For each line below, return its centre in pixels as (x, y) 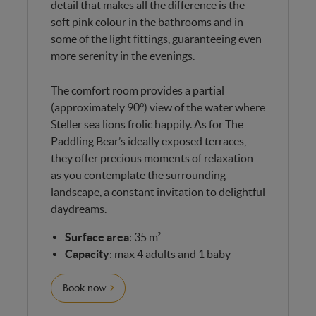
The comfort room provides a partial (137, 90)
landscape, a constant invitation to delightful (158, 192)
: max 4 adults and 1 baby (170, 254)
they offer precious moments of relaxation (152, 158)
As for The (217, 124)
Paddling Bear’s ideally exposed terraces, (148, 141)
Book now (84, 287)
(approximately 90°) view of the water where (158, 107)
